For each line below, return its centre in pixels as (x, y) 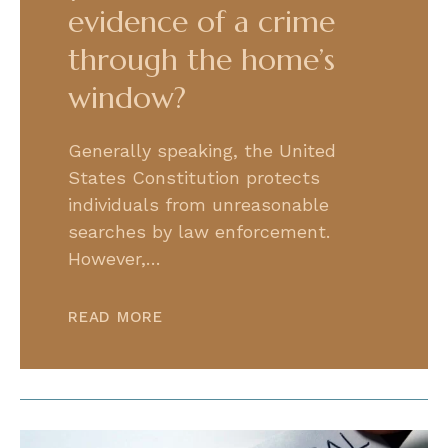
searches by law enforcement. (199, 231)
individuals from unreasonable (198, 204)
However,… (114, 258)
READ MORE (115, 316)
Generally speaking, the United (202, 150)
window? (127, 97)
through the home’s (201, 59)
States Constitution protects (194, 177)
